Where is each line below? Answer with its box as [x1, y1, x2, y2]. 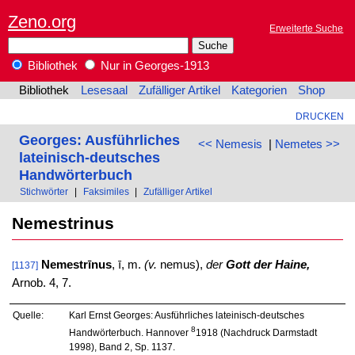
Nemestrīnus [40, 258, 112, 272]
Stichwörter [20, 186, 69, 197]
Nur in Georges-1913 [97, 59, 209, 73]
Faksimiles [82, 186, 129, 197]
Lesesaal [80, 84, 128, 97]
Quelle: [13, 309, 44, 320]
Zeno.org [8, 11, 76, 32]
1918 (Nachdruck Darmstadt [195, 326, 317, 338]
